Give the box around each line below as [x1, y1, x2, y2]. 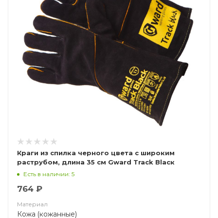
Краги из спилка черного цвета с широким [17, 149, 175, 157]
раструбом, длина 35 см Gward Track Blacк [17, 158, 175, 166]
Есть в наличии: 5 [23, 170, 74, 178]
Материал [17, 200, 48, 208]
